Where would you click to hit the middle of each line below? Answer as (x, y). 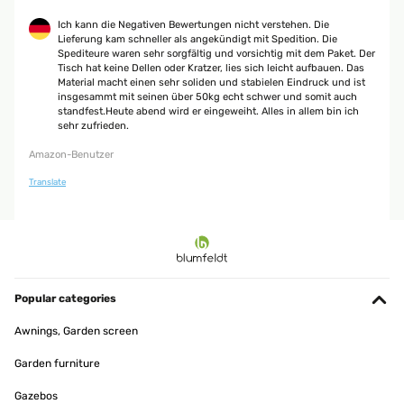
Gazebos (36, 396)
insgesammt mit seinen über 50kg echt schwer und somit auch (207, 97)
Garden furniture (57, 363)
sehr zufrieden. (93, 126)
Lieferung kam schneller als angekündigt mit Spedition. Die (197, 39)
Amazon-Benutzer (71, 155)
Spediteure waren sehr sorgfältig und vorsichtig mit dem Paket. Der (216, 54)
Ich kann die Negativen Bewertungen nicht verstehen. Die (193, 25)
